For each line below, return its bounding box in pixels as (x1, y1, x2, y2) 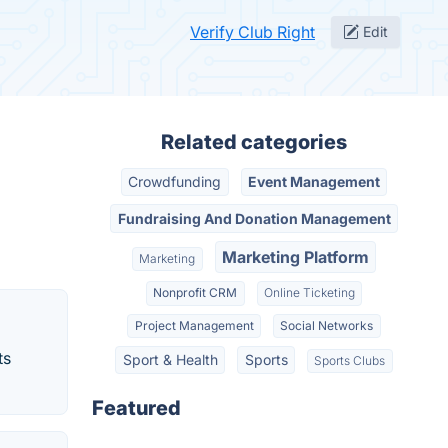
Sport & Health (122, 351, 218, 369)
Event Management (247, 173, 380, 191)
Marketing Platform (221, 246, 369, 267)
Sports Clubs (314, 353, 386, 369)
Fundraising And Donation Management (117, 209, 391, 227)
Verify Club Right (190, 22, 315, 42)
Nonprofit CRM (153, 285, 238, 301)
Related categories (161, 130, 347, 154)
